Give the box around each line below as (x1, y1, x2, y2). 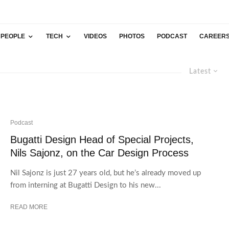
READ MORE (10, 203, 48, 211)
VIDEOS (84, 33, 107, 40)
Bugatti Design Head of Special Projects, (10, 133, 194, 145)
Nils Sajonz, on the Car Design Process (10, 147, 189, 158)
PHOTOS (119, 33, 145, 40)
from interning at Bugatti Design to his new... (10, 181, 161, 189)
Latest (189, 68, 211, 75)
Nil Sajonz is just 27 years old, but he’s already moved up (10, 169, 201, 177)
